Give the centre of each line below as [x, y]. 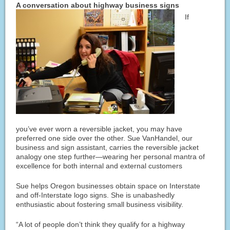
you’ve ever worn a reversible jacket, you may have [99, 129]
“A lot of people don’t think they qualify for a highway [101, 224]
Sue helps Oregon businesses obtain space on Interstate [108, 186]
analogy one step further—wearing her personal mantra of [111, 156]
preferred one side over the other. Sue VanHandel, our [104, 138]
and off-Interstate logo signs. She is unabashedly [95, 195]
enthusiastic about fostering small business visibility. [100, 204]
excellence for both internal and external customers [99, 166]
